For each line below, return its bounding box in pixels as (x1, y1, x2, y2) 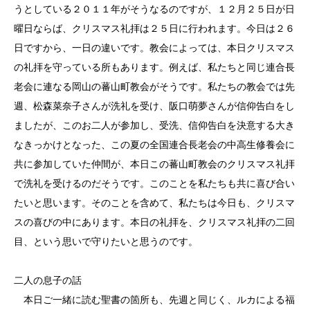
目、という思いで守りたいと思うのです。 (14, 236, 198, 247)
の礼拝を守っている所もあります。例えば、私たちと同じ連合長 (14, 62, 295, 73)
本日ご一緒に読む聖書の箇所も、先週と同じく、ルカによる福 (14, 294, 295, 305)
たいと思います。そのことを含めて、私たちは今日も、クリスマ (14, 197, 295, 208)
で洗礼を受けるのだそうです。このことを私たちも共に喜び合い (14, 178, 295, 189)
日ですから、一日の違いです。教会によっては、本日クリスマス (14, 42, 295, 53)
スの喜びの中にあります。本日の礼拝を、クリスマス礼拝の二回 (14, 217, 295, 228)
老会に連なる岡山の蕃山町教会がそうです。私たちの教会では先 (14, 81, 295, 92)
